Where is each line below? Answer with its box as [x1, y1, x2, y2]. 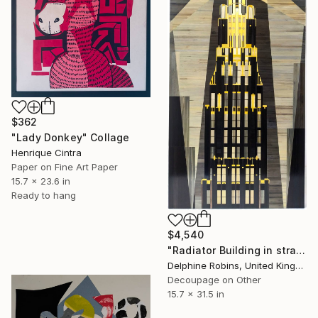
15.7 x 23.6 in [11, 175, 70, 187]
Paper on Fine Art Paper [11, 160, 118, 172]
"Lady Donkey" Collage [11, 131, 130, 143]
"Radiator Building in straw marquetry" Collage [296, 244, 306, 257]
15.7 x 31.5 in [168, 288, 224, 300]
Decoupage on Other [168, 274, 261, 286]
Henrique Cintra [11, 146, 82, 158]
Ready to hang [11, 189, 76, 201]
